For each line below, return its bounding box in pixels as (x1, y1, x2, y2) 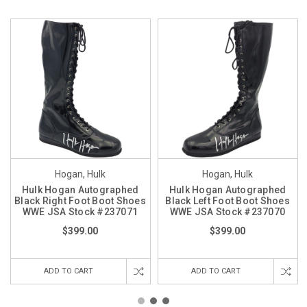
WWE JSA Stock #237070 (169, 206, 286, 217)
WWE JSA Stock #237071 (22, 206, 138, 217)
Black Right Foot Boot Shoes (14, 195, 146, 206)
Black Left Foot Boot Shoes (165, 195, 290, 206)
